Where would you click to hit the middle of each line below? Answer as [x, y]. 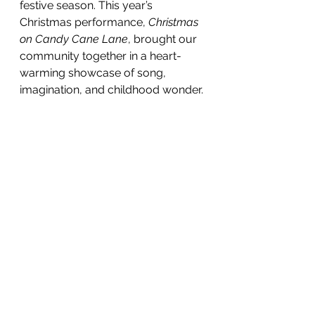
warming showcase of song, [94, 73]
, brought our [164, 39]
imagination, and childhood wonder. [111, 90]
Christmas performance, [84, 22]
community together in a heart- [101, 56]
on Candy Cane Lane [74, 39]
